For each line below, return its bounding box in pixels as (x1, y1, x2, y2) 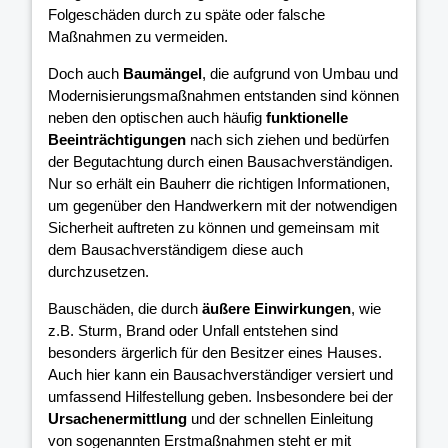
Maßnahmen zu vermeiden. (48, 27, 228, 45)
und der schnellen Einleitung (187, 409, 373, 427)
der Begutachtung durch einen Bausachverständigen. (48, 152, 393, 170)
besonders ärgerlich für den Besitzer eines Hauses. (48, 343, 382, 361)
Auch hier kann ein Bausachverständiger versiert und (48, 365, 393, 383)
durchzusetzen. (48, 262, 149, 280)
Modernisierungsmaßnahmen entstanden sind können (48, 86, 399, 104)
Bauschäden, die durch (48, 299, 202, 317)
